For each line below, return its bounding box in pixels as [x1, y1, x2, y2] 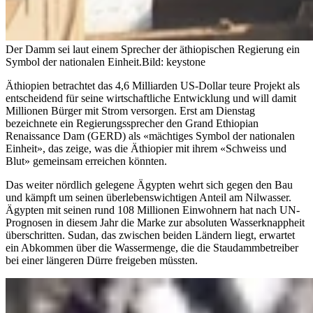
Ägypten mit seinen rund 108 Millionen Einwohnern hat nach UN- [6, 203, 300, 216]
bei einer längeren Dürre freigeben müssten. [6, 254, 198, 266]
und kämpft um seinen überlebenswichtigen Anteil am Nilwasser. [6, 191, 291, 203]
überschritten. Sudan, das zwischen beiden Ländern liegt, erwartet [6, 228, 295, 241]
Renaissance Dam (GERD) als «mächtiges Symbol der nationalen [6, 129, 295, 142]
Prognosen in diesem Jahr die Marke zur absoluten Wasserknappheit [6, 216, 305, 228]
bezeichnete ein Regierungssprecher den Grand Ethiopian [6, 117, 259, 129]
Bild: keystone [142, 55, 205, 68]
